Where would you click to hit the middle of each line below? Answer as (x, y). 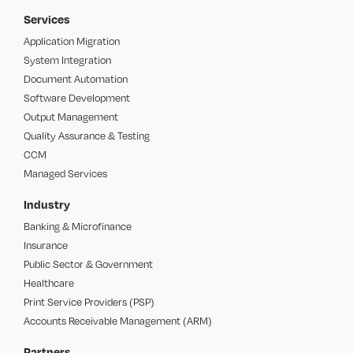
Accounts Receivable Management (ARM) (118, 321)
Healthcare (49, 283)
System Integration (68, 60)
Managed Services (66, 173)
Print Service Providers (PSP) (89, 302)
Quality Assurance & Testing (87, 136)
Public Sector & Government (89, 264)
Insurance (46, 245)
